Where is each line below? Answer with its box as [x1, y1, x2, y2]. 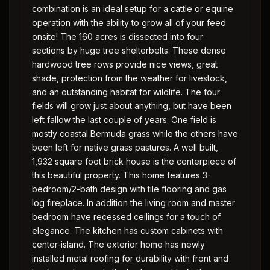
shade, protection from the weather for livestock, [32, 73, 227, 83]
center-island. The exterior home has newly [32, 239, 205, 250]
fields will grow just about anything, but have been [32, 101, 231, 111]
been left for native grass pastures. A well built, [32, 142, 218, 152]
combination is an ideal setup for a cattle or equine [32, 4, 233, 14]
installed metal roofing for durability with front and [32, 253, 228, 263]
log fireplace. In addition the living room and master [32, 198, 235, 208]
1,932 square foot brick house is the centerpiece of [32, 156, 236, 166]
